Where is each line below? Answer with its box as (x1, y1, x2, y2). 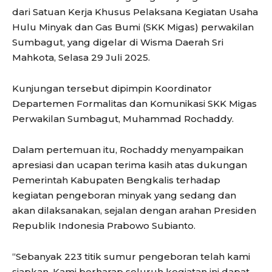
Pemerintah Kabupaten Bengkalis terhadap (12, 174, 220, 186)
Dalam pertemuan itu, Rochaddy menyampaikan (12, 143, 243, 155)
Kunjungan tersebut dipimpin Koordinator (12, 82, 212, 94)
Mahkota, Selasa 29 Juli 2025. (12, 51, 150, 63)
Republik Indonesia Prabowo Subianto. (12, 219, 195, 231)
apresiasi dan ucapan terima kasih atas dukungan (12, 158, 247, 171)
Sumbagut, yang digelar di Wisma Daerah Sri (12, 36, 223, 48)
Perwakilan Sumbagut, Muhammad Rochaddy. (12, 112, 234, 124)
